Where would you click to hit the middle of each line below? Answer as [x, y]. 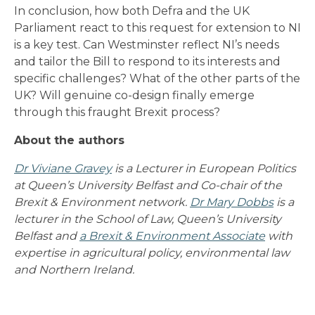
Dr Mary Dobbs [232, 202]
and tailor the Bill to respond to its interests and [147, 61]
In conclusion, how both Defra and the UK [132, 11]
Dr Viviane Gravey [63, 168]
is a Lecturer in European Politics [204, 168]
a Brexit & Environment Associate [172, 236]
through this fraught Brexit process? [117, 112]
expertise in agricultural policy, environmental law [152, 252]
